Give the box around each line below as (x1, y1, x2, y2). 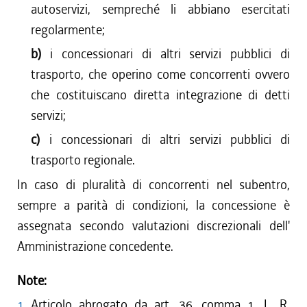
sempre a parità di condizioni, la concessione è (17, 197, 290, 214)
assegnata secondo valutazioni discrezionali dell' (17, 217, 290, 234)
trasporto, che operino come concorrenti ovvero (31, 66, 290, 83)
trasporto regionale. (31, 151, 136, 169)
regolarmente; (31, 21, 106, 38)
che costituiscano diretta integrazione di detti (31, 86, 290, 103)
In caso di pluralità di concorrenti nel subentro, (17, 176, 290, 193)
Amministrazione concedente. (17, 238, 173, 255)
